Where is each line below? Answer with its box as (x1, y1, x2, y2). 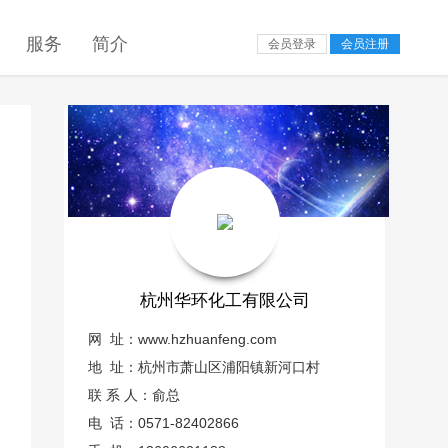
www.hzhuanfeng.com (137, 331, 277, 347)
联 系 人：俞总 (87, 387, 180, 403)
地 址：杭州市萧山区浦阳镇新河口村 (87, 359, 320, 375)
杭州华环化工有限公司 (139, 291, 310, 310)
